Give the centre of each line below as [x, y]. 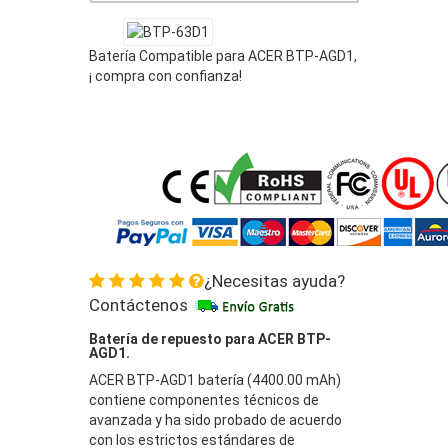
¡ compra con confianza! [165, 75]
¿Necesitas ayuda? [274, 280]
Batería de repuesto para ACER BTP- [210, 338]
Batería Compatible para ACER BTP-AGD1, [223, 55]
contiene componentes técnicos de [204, 399]
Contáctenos [138, 304]
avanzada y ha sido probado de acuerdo [215, 419]
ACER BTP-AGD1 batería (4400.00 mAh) [215, 379]
